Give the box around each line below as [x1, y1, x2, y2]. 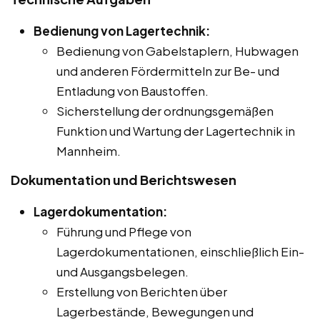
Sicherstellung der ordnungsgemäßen [56, 102, 274, 119]
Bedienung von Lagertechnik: [34, 22, 210, 39]
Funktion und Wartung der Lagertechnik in [56, 122, 295, 139]
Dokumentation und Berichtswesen [11, 171, 236, 188]
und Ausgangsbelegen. [56, 263, 189, 279]
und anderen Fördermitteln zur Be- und [56, 62, 279, 79]
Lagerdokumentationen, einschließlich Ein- [56, 243, 304, 259]
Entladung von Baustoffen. [56, 82, 209, 99]
